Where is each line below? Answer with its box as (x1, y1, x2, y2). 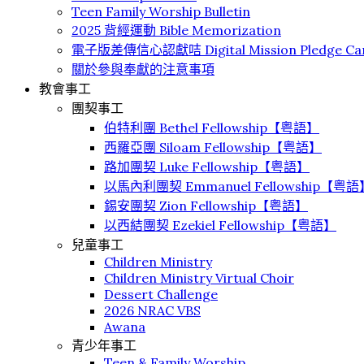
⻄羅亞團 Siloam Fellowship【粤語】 (104, 139, 322, 155)
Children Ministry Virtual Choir (104, 270, 294, 286)
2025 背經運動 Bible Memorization (71, 22, 281, 38)
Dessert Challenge (104, 286, 218, 302)
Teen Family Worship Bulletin (71, 3, 250, 19)
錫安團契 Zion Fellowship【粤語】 (104, 197, 308, 214)
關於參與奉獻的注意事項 (71, 61, 214, 77)
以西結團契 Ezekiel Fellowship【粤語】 (104, 217, 336, 233)
